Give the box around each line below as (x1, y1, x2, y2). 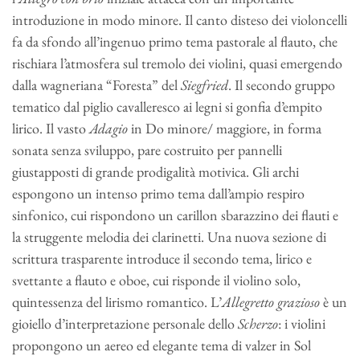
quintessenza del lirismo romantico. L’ (12, 292, 222, 311)
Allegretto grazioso (222, 292, 320, 311)
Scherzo (238, 313, 278, 333)
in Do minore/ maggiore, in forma (128, 118, 321, 137)
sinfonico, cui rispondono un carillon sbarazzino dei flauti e (12, 205, 338, 224)
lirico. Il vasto (12, 118, 89, 137)
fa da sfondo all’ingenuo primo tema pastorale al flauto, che (12, 31, 337, 51)
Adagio (89, 118, 128, 137)
